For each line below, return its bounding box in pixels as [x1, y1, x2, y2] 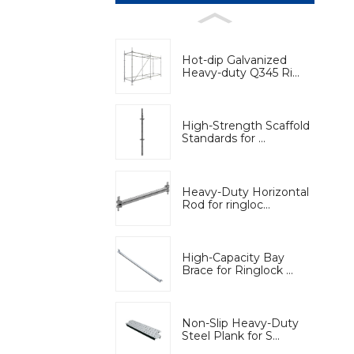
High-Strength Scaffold [182, 119, 310, 134]
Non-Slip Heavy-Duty [182, 316, 299, 331]
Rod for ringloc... [182, 197, 270, 212]
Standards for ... [182, 131, 265, 146]
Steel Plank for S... [182, 329, 280, 344]
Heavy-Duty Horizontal [182, 184, 309, 199]
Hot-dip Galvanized [182, 52, 287, 67]
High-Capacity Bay [182, 250, 284, 265]
